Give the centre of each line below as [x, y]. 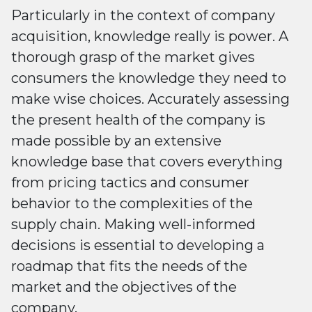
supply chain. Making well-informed [133, 224]
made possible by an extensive [116, 140]
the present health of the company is [138, 119]
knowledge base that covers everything [147, 161]
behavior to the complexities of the [132, 203]
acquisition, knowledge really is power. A [150, 36]
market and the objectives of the [124, 287]
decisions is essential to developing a [138, 245]
